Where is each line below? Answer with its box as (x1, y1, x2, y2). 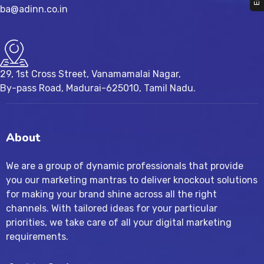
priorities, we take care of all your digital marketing (6, 217, 232, 229)
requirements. (6, 231, 68, 243)
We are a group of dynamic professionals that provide (6, 160, 243, 172)
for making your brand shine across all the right (6, 189, 217, 200)
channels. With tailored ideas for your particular (6, 203, 217, 214)
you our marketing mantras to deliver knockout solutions (6, 174, 258, 186)
